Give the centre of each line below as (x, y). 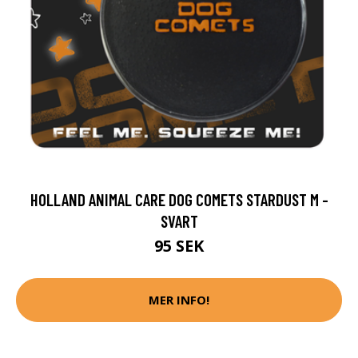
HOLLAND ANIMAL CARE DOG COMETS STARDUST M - (179, 199)
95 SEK (179, 245)
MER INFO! (179, 300)
